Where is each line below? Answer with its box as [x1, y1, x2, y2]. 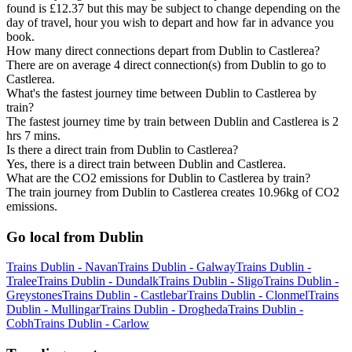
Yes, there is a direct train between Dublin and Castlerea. [6, 156, 286, 170]
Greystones [6, 288, 62, 302]
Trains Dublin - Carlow [34, 317, 149, 331]
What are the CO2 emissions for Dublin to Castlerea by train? [6, 170, 310, 185]
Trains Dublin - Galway [118, 260, 236, 274]
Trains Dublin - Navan [6, 260, 118, 274]
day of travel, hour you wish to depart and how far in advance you [6, 15, 334, 29]
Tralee [6, 274, 37, 288]
